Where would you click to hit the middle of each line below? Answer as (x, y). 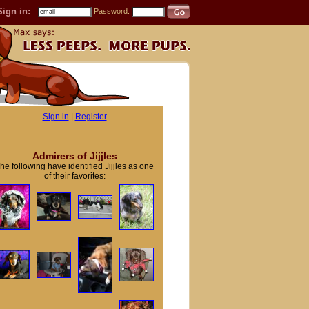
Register (91, 117)
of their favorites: (74, 176)
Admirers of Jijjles (74, 156)
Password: (113, 11)
